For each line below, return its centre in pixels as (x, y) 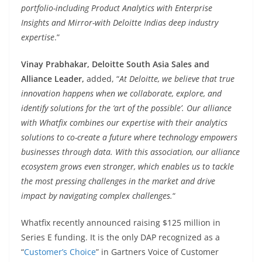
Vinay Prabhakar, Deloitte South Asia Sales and (115, 64)
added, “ (103, 79)
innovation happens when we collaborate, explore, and (121, 93)
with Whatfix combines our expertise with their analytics (124, 123)
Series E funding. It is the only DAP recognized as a (120, 237)
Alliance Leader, (54, 79)
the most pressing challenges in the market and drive (118, 181)
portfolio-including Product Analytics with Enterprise (117, 8)
